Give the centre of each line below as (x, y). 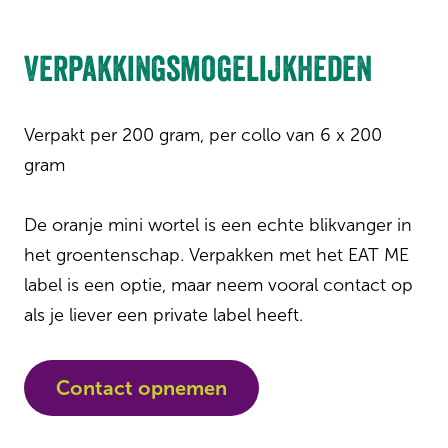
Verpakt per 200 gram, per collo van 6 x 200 (203, 135)
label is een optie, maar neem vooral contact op (218, 285)
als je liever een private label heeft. (163, 315)
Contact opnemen (141, 388)
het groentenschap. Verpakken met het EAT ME (216, 255)
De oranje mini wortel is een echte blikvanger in (218, 225)
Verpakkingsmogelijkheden (198, 68)
